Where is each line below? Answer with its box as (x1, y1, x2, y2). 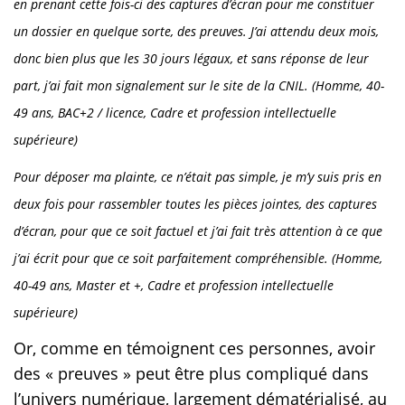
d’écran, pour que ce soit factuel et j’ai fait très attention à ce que (14, 222, 382, 240)
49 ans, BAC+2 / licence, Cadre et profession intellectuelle (14, 104, 336, 122)
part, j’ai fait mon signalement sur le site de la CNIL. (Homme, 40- (14, 77, 384, 95)
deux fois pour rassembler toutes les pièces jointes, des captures (14, 195, 377, 213)
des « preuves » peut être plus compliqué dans (14, 363, 369, 385)
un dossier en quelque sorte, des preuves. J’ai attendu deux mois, (14, 23, 379, 41)
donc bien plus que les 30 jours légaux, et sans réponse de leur (14, 50, 369, 68)
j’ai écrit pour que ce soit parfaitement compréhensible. (14, 250, 328, 268)
